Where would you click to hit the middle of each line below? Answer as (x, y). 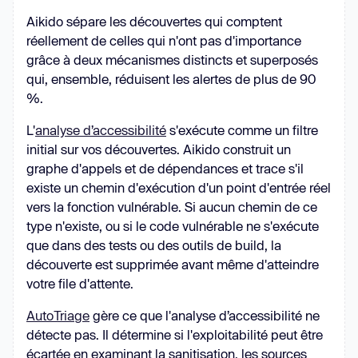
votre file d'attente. (80, 283)
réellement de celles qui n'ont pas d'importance (164, 40)
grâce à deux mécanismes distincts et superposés (172, 60)
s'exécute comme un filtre (242, 130)
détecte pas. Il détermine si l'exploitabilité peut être (175, 334)
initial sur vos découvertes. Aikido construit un (159, 149)
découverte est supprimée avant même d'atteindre (173, 264)
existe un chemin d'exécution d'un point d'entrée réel (179, 187)
